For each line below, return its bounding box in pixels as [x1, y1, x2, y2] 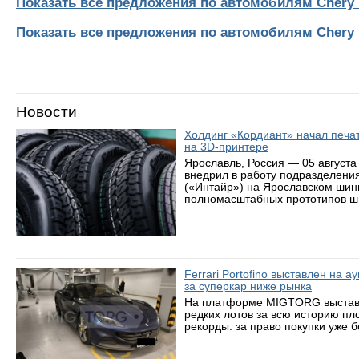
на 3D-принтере [184, 140, 268, 153]
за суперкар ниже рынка [184, 280, 312, 292]
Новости [16, 103, 77, 121]
